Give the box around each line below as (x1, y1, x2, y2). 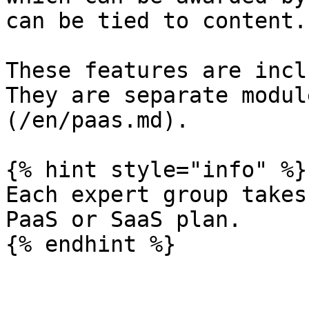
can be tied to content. (6, 8, 307, 33)
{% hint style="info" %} (6, 157, 307, 182)
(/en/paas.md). (6, 108, 189, 132)
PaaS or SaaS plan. (6, 207, 241, 232)
